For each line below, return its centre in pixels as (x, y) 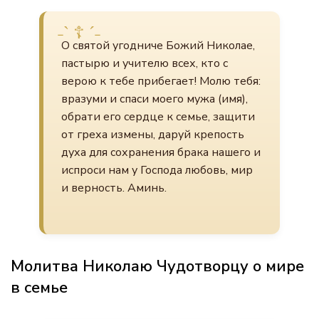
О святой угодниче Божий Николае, (158, 46)
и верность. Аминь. (114, 188)
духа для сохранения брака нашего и (161, 152)
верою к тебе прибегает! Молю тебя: (161, 81)
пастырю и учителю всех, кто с (145, 63)
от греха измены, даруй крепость (153, 135)
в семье (39, 288)
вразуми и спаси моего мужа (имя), (155, 99)
